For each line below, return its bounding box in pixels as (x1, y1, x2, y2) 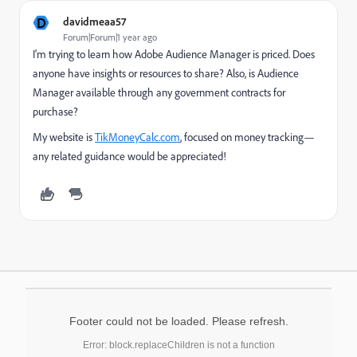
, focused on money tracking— (180, 130, 315, 144)
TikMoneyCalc (95, 130, 159, 144)
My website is (33, 130, 95, 144)
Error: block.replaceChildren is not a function (82, 339, 275, 351)
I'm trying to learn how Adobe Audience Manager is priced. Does (33, 47, 315, 61)
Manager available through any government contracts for (33, 85, 285, 100)
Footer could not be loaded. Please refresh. (69, 315, 288, 328)
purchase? (33, 104, 78, 119)
